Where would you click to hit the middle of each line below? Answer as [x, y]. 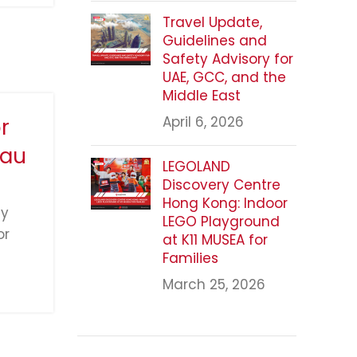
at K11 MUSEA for [215, 239]
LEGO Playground [221, 221]
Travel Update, [212, 22]
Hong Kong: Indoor [225, 203]
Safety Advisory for [228, 59]
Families [190, 258]
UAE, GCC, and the [224, 77]
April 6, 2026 [203, 122]
